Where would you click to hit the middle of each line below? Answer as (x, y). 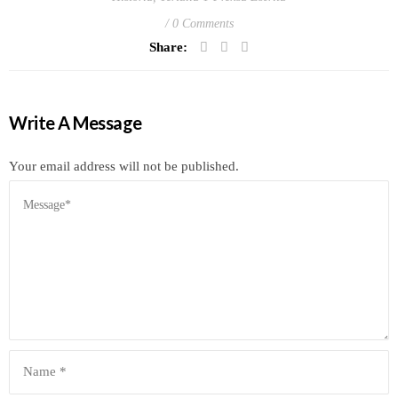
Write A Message (76, 122)
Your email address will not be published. (124, 166)
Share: (168, 47)
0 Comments (203, 23)
